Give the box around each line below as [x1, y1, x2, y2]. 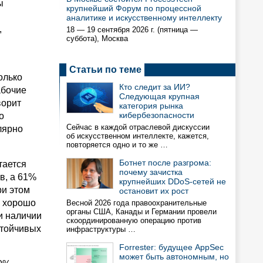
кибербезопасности [119, 110, 194, 120]
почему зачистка [119, 167, 183, 177]
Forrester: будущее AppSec [119, 242, 224, 252]
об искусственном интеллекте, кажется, [66, 131, 209, 140]
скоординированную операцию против [66, 216, 201, 225]
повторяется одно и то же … [66, 140, 168, 149]
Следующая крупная [119, 92, 200, 101]
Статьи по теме [69, 65, 141, 75]
